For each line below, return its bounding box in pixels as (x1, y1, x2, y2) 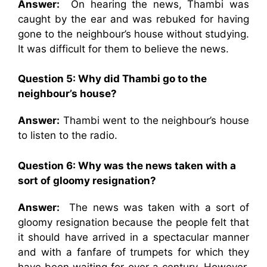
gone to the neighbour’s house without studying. (18, 27, 249, 40)
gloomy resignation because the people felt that (18, 216, 249, 228)
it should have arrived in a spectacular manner (18, 231, 249, 243)
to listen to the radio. (18, 129, 117, 141)
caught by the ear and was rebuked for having (18, 13, 249, 25)
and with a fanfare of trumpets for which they (18, 246, 249, 258)
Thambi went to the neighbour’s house (60, 114, 249, 126)
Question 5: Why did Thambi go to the (18, 73, 207, 85)
